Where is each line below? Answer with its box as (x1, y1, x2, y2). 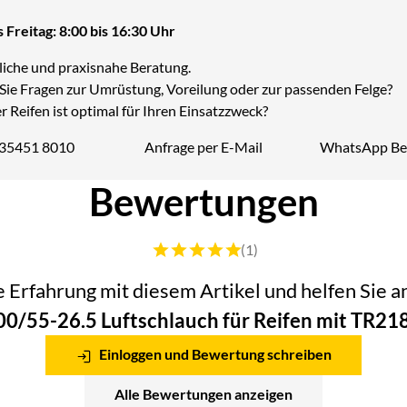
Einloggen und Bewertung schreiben (96, 345, 333, 363)
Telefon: (21, 147, 71, 165)
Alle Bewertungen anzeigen (114, 384, 293, 402)
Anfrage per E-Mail (144, 138, 263, 156)
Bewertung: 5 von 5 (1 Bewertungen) (148, 240, 377, 258)
